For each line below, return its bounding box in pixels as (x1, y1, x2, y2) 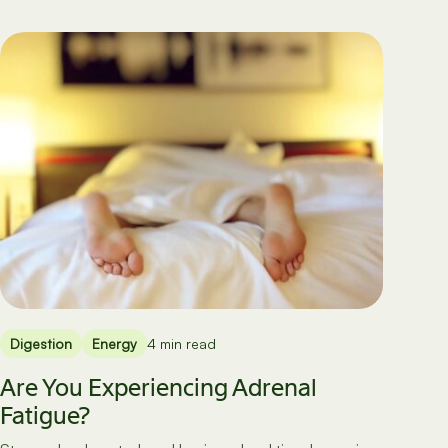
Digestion (9, 334, 72, 352)
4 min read (146, 334, 216, 352)
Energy (91, 334, 137, 352)
